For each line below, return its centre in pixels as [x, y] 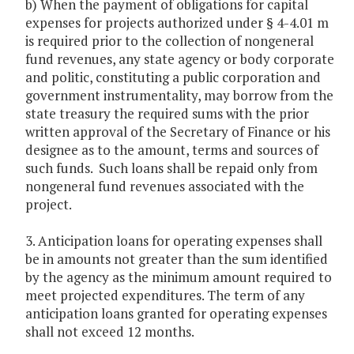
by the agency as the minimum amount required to [179, 277]
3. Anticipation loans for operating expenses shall [174, 241]
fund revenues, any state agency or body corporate [180, 59]
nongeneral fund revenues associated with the [165, 186]
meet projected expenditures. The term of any [165, 296]
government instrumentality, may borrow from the [179, 96]
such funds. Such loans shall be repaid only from [171, 168]
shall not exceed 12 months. [110, 332]
